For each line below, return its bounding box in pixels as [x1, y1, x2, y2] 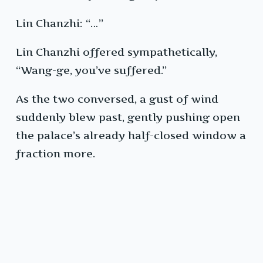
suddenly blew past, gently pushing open [16, 111, 240, 124]
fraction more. [16, 147, 95, 160]
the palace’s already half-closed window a [16, 129, 246, 142]
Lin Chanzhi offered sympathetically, [16, 46, 217, 59]
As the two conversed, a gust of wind [16, 93, 218, 106]
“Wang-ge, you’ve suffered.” [16, 64, 167, 77]
